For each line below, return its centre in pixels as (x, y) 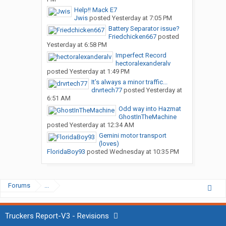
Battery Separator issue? (144, 29)
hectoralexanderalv (143, 64)
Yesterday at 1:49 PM (99, 72)
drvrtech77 (106, 90)
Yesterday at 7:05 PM (142, 18)
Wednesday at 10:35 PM (144, 152)
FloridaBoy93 (66, 152)
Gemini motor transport (132, 136)
